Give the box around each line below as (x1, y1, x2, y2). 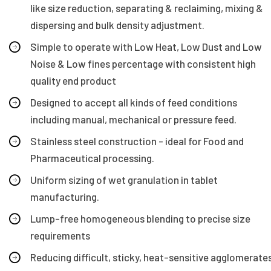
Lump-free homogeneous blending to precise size (30, 212, 250, 224)
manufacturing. (30, 190, 99, 203)
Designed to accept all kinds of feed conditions (30, 96, 237, 108)
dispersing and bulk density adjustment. (30, 18, 204, 31)
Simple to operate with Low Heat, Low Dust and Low (30, 40, 262, 53)
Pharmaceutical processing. (30, 151, 154, 164)
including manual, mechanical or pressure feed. (30, 113, 237, 125)
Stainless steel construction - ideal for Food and (30, 134, 244, 147)
